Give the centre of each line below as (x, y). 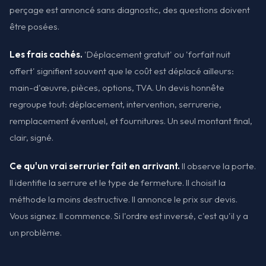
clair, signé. (31, 138)
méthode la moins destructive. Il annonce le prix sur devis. (123, 199)
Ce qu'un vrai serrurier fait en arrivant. (95, 166)
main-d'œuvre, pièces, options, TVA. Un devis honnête (117, 88)
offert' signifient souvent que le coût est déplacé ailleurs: (122, 71)
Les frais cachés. (46, 55)
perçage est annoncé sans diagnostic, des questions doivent (130, 10)
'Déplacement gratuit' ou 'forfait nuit (156, 55)
